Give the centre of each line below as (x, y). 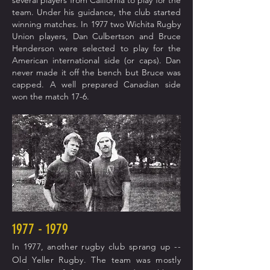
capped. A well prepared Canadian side (96, 84)
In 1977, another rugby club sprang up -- (96, 246)
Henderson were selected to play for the (96, 48)
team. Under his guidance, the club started (96, 12)
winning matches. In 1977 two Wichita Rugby (96, 24)
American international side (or (76, 60)
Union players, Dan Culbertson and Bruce (96, 36)
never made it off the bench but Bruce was (96, 72)
